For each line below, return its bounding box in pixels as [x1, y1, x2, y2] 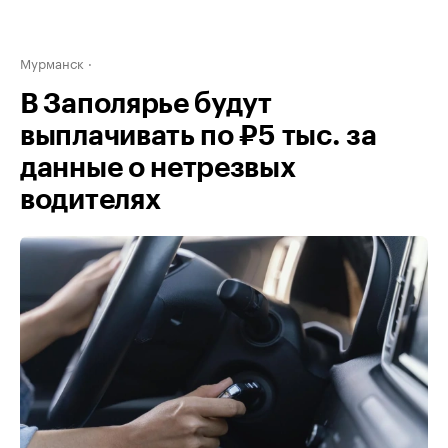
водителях [20, 186, 161, 214]
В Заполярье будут [20, 90, 272, 118]
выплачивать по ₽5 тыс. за [20, 122, 377, 150]
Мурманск [20, 52, 84, 72]
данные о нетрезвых [20, 154, 296, 182]
